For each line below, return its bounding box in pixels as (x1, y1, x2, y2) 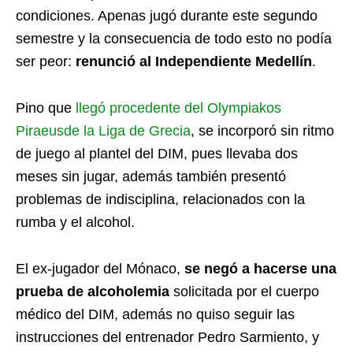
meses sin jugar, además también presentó (16, 169, 286, 184)
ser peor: (16, 54, 76, 69)
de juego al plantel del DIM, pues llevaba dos (16, 146, 298, 162)
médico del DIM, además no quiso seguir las (16, 307, 295, 322)
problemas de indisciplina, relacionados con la (16, 191, 305, 207)
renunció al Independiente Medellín (76, 54, 312, 69)
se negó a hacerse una (184, 261, 336, 277)
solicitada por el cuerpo (169, 284, 319, 299)
